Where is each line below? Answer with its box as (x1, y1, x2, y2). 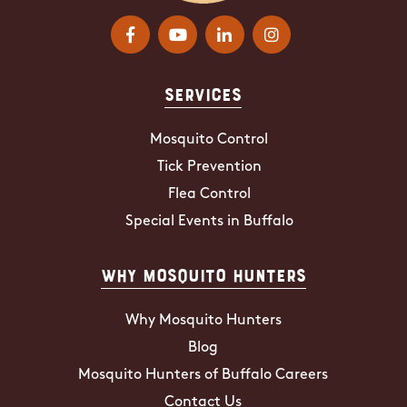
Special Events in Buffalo (124, 213, 293, 229)
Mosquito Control (150, 132, 269, 147)
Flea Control (167, 186, 251, 202)
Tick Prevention (156, 159, 262, 174)
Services (164, 84, 243, 103)
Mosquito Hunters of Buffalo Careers (78, 367, 329, 382)
